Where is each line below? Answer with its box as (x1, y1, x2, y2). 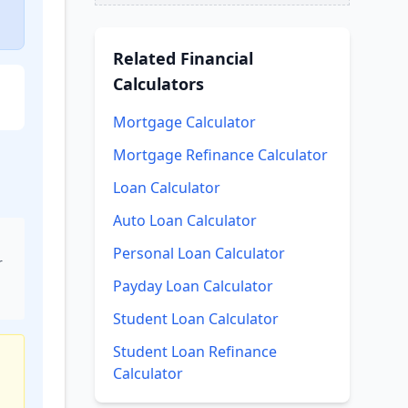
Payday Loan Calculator (113, 276, 273, 296)
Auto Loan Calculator (113, 210, 257, 230)
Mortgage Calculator (113, 112, 256, 132)
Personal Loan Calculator (113, 243, 285, 263)
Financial (180, 47, 253, 69)
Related (113, 47, 180, 69)
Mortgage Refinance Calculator (113, 145, 328, 165)
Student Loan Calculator (113, 309, 279, 329)
